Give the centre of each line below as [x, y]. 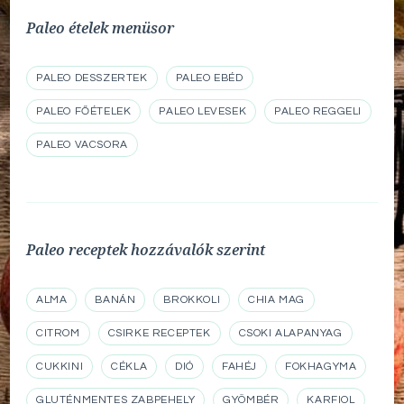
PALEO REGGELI [318, 111]
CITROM [58, 333]
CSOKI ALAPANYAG [290, 333]
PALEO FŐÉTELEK [84, 111]
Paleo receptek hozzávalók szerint [146, 249]
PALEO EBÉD [209, 78]
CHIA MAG [277, 299]
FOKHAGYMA [321, 366]
